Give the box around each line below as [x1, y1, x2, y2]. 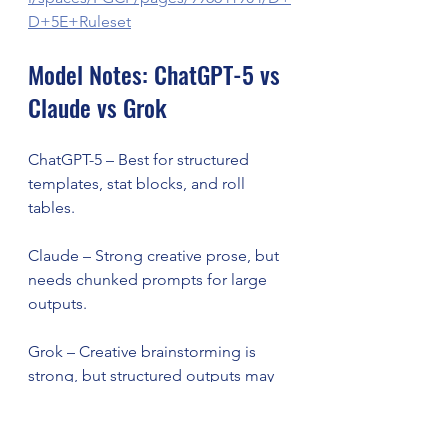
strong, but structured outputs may [28, 366, 278, 386]
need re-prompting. [28, 390, 169, 410]
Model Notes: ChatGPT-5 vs [28, 56, 286, 93]
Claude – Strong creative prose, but [28, 246, 283, 266]
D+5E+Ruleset [28, 12, 131, 32]
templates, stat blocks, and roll [28, 174, 249, 194]
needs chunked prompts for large [28, 270, 271, 290]
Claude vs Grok [28, 89, 167, 126]
